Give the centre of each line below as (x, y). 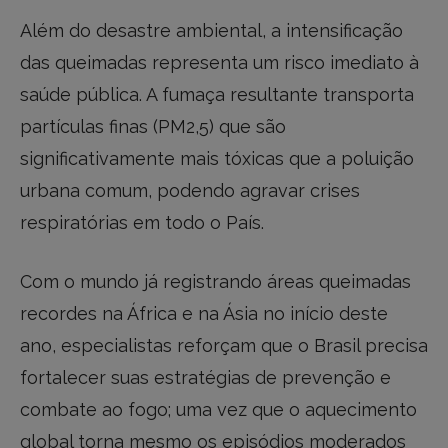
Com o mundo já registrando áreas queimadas (215, 282)
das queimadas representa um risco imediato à (219, 62)
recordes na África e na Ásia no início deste (204, 314)
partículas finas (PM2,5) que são (153, 126)
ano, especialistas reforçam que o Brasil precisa (224, 346)
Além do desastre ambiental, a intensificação (211, 30)
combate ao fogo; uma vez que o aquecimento (218, 410)
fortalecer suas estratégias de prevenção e (205, 378)
